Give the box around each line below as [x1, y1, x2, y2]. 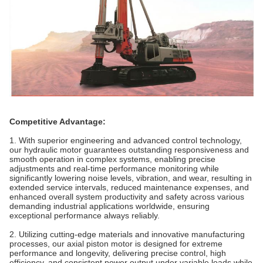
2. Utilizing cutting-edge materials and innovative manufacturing [9, 230, 245, 240]
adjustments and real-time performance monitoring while [9, 164, 219, 174]
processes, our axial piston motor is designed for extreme [9, 239, 222, 249]
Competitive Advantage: [9, 117, 106, 127]
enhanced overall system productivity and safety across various [9, 192, 244, 202]
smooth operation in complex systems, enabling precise [9, 154, 215, 164]
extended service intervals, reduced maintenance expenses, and [9, 183, 249, 193]
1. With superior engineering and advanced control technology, [9, 136, 242, 146]
